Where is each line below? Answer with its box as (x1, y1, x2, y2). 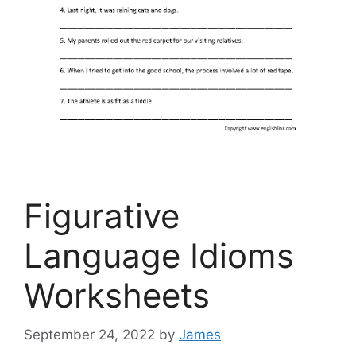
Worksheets (24, 275, 210, 316)
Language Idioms (24, 235, 294, 277)
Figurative (24, 195, 180, 237)
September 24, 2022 (24, 326, 155, 342)
